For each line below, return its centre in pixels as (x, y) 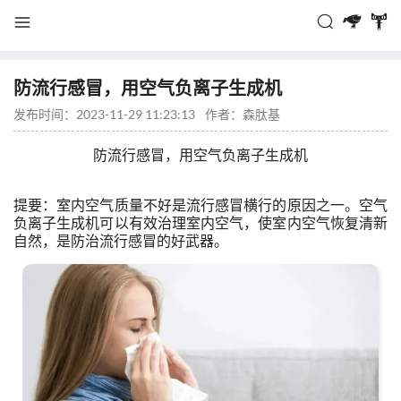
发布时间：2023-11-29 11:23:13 (104, 114)
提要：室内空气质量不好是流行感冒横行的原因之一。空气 (200, 205)
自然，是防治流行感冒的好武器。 (121, 240)
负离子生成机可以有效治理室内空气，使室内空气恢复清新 (200, 222)
